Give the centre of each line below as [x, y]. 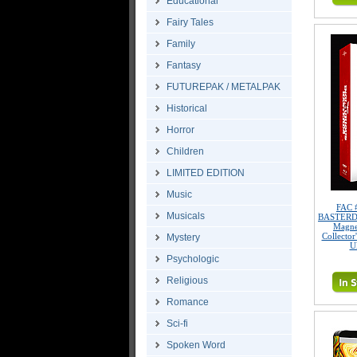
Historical [187, 108]
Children [185, 151]
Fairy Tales [190, 22]
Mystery [183, 237]
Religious [187, 280]
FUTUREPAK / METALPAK [224, 87]
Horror [180, 130]
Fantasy [184, 65]
